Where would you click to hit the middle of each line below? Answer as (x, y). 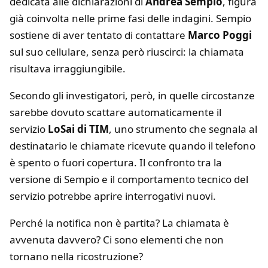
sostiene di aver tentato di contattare (99, 35)
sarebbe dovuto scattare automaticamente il (115, 112)
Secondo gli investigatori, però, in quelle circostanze (132, 96)
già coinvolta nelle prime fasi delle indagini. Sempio (130, 19)
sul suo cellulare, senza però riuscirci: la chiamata (127, 52)
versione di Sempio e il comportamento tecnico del (129, 179)
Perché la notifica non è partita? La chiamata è (119, 223)
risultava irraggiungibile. (68, 69)
